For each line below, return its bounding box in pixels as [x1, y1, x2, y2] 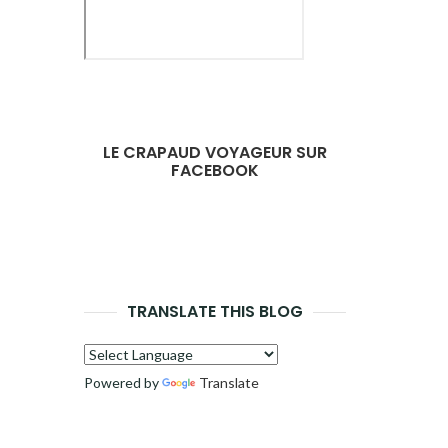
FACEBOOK [170, 159, 259, 182]
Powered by [83, 374, 162, 391]
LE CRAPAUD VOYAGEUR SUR [102, 141, 327, 164]
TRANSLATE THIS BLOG [126, 300, 303, 323]
